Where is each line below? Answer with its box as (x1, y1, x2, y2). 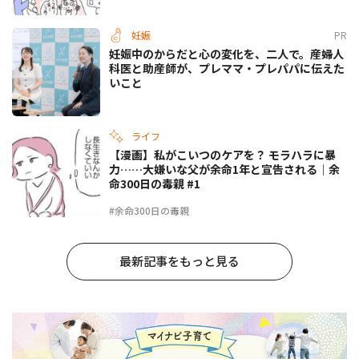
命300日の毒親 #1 (109, 175, 200, 192)
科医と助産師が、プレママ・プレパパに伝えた (109, 59, 345, 76)
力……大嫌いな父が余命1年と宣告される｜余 (109, 160, 340, 177)
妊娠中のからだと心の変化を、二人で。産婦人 (109, 45, 344, 62)
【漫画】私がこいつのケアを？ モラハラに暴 (109, 146, 336, 163)
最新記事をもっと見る (119, 252, 240, 269)
